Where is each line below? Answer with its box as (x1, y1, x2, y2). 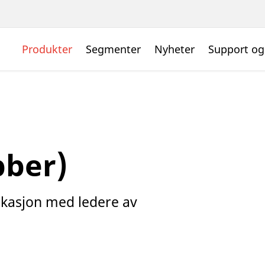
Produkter (22, 42, 72, 56)
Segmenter (86, 42, 141, 56)
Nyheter (154, 42, 195, 56)
